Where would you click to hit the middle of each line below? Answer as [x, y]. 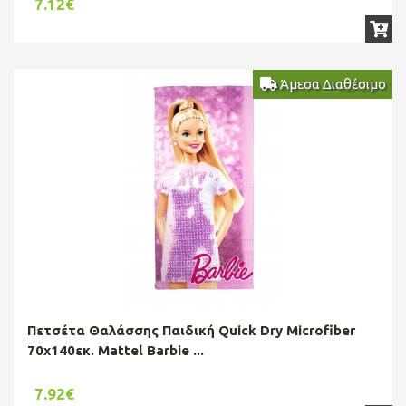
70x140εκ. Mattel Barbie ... [116, 350]
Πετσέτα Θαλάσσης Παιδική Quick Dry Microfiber [191, 330]
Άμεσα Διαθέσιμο [331, 83]
